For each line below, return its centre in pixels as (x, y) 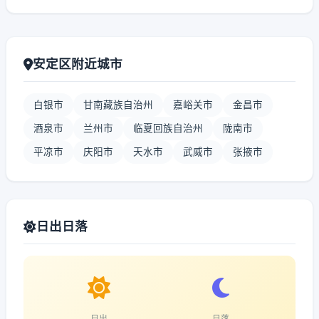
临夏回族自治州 (168, 128)
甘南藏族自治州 (118, 105)
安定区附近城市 (78, 64)
